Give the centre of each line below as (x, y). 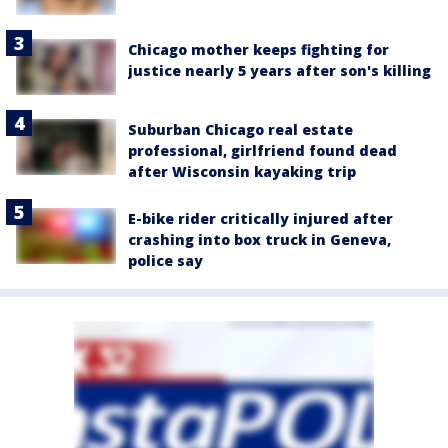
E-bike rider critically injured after (260, 218)
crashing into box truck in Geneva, (259, 239)
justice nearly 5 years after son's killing (279, 70)
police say (165, 260)
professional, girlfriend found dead (262, 150)
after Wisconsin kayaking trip (242, 171)
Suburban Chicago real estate (240, 129)
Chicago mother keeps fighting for (258, 49)
